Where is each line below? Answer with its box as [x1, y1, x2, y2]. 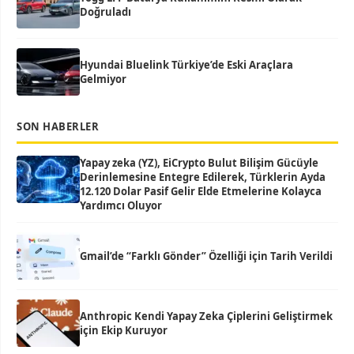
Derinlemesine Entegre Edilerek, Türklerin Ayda [80, 170, 326, 184]
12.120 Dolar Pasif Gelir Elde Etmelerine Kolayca [80, 184, 322, 198]
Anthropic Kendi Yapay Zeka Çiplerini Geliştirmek [80, 309, 333, 323]
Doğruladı [80, 5, 131, 19]
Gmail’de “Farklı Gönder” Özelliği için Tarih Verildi [80, 249, 333, 263]
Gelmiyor [80, 72, 126, 86]
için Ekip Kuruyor [80, 323, 168, 337]
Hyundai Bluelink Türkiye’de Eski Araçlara [80, 58, 293, 72]
